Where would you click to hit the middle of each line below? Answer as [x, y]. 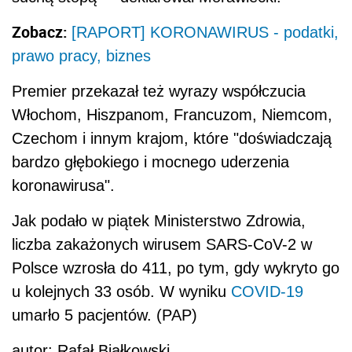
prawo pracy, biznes [81, 56]
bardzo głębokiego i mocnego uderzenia [150, 162]
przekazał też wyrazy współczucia [186, 92]
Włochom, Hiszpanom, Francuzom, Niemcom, [172, 115]
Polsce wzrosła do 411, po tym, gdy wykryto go [176, 268]
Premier [39, 92]
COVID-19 [267, 292]
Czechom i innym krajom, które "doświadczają [172, 139]
